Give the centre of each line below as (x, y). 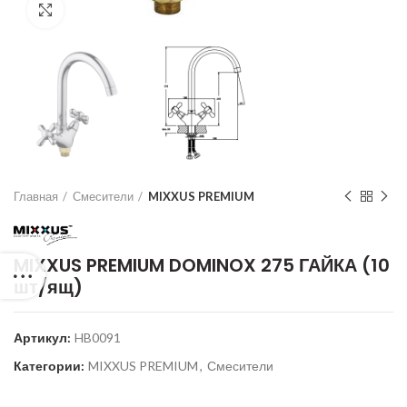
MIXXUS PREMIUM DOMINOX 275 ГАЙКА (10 (202, 265)
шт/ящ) (48, 287)
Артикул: (44, 337)
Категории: (50, 365)
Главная (36, 197)
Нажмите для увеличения (138, 10)
